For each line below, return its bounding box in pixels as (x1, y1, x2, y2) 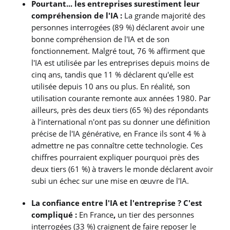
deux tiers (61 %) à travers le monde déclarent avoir (31, 163, 214, 174)
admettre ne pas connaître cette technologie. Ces (31, 140, 203, 150)
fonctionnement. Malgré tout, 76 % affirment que (31, 45, 205, 56)
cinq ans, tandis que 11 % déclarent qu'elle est (31, 69, 194, 80)
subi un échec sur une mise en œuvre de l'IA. (31, 175, 189, 186)
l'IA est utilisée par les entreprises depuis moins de (31, 57, 210, 68)
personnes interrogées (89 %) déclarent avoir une (31, 22, 205, 32)
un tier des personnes (118, 209, 195, 220)
